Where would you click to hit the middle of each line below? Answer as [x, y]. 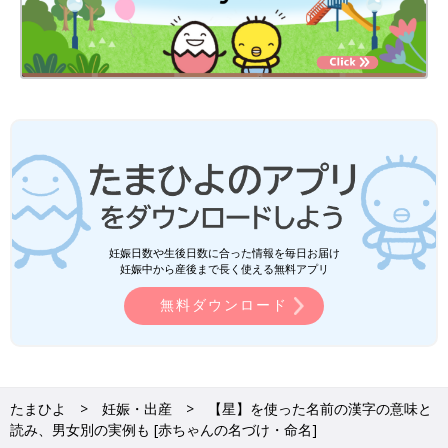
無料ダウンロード [224, 304]
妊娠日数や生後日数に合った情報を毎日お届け [224, 252]
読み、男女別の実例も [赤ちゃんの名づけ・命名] [163, 429]
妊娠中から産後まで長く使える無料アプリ [224, 268]
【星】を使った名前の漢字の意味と [320, 408]
